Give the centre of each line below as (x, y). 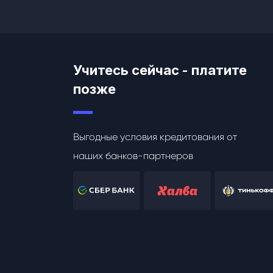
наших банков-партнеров (133, 156)
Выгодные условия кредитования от (155, 137)
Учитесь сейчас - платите (160, 70)
